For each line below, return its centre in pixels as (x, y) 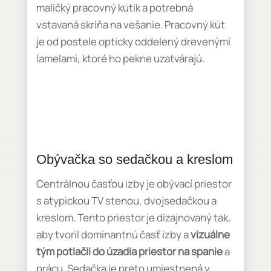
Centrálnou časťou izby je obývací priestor (134, 184)
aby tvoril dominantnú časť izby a (113, 234)
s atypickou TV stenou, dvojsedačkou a (126, 201)
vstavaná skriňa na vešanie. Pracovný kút (130, 24)
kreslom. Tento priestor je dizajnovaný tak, (133, 217)
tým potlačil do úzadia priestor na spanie (129, 251)
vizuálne (210, 234)
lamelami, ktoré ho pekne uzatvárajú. (120, 58)
